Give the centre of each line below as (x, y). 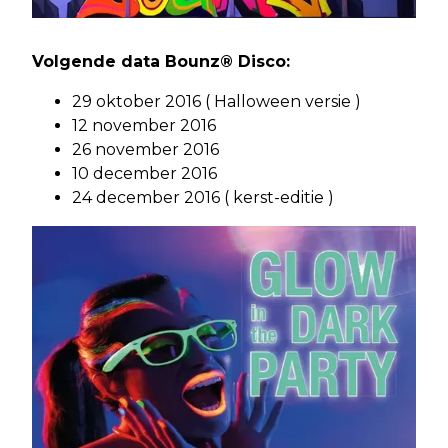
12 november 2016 (144, 125)
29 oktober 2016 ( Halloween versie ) (216, 101)
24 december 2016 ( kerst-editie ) (203, 197)
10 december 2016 (144, 173)
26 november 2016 (145, 149)
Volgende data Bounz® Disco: (161, 61)
